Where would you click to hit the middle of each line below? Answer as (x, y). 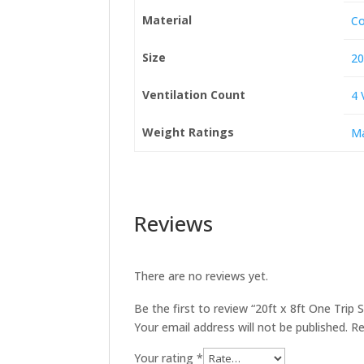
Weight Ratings (188, 132)
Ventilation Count (193, 95)
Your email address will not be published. (241, 327)
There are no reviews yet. (201, 276)
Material (167, 20)
